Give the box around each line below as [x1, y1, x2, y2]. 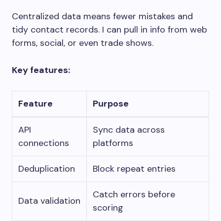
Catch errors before [93, 188, 175, 201]
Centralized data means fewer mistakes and [12, 10, 193, 23]
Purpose [93, 98, 129, 110]
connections [18, 137, 69, 149]
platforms [93, 137, 133, 149]
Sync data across [93, 124, 165, 136]
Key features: [12, 64, 70, 76]
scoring [93, 202, 123, 214]
